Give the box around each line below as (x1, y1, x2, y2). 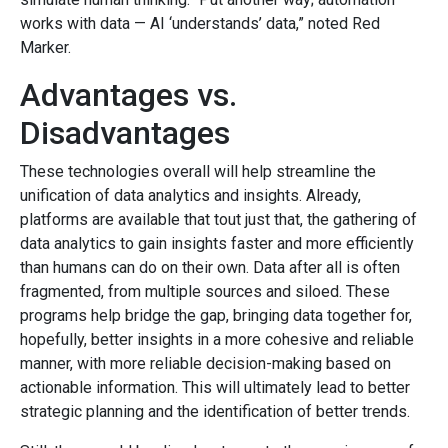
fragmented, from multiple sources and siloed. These (20, 281, 390, 301)
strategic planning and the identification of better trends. (20, 401, 410, 421)
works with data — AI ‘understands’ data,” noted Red (20, 13, 380, 33)
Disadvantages (20, 113, 230, 152)
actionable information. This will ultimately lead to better (20, 377, 410, 397)
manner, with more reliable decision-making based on (20, 353, 391, 373)
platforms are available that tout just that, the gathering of (20, 209, 417, 229)
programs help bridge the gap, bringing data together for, (20, 305, 412, 325)
